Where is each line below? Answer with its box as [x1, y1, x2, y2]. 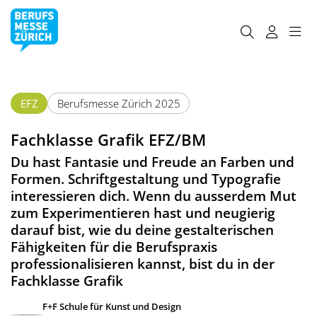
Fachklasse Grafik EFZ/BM [11, 128, 206, 150]
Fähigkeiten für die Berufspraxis [11, 238, 217, 256]
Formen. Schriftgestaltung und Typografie [11, 170, 281, 188]
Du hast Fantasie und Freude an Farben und [11, 153, 294, 171]
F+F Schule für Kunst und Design [42, 300, 181, 313]
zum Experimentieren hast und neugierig [11, 204, 275, 222]
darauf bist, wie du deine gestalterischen [11, 221, 274, 239]
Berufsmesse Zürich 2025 [57, 96, 180, 110]
